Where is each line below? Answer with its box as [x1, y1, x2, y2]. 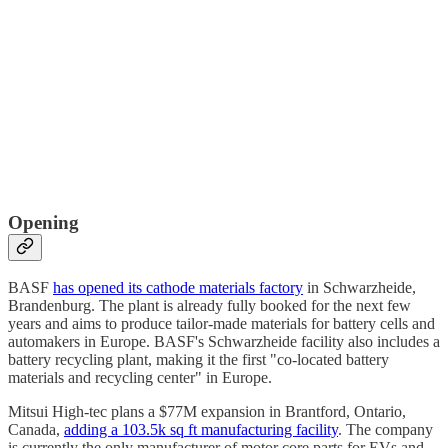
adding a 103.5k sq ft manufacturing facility [64, 421, 338, 439]
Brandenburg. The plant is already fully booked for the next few [8, 297, 411, 315]
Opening [8, 211, 79, 233]
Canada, [8, 421, 64, 439]
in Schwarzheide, [303, 279, 416, 297]
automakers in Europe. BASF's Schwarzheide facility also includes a [8, 333, 440, 351]
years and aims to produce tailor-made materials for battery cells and [8, 315, 435, 333]
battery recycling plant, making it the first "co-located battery [8, 351, 389, 369]
